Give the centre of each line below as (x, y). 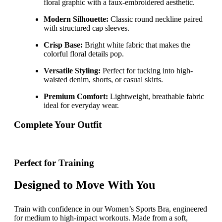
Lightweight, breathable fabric (156, 97)
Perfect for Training (54, 163)
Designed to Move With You (84, 185)
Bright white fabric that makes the (137, 45)
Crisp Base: (63, 45)
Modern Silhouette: (76, 19)
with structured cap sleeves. (86, 28)
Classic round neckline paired (156, 19)
